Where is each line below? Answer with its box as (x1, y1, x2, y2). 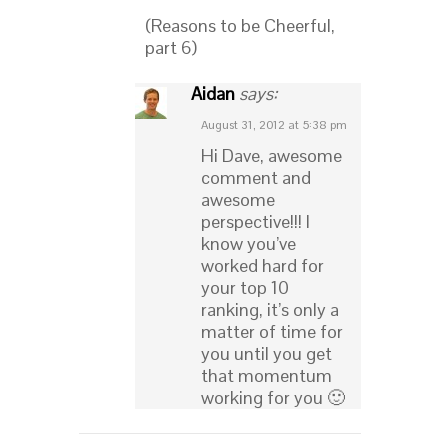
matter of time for (201, 320, 343, 344)
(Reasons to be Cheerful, (145, 14, 335, 38)
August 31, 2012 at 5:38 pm (201, 117, 347, 134)
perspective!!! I (201, 210, 310, 234)
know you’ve (201, 232, 296, 256)
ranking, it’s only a (201, 298, 339, 322)
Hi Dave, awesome (201, 144, 342, 168)
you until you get (201, 342, 332, 366)
